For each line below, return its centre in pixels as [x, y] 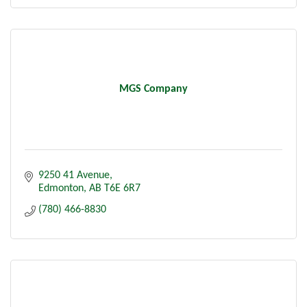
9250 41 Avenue [74, 175]
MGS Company [153, 89]
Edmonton [61, 188]
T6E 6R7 [122, 188]
